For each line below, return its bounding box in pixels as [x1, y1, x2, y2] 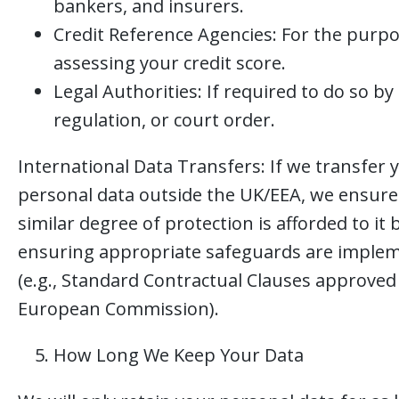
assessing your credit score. [53, 51, 286, 75]
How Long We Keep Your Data [53, 343, 304, 367]
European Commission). [18, 297, 219, 321]
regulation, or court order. [53, 108, 275, 132]
